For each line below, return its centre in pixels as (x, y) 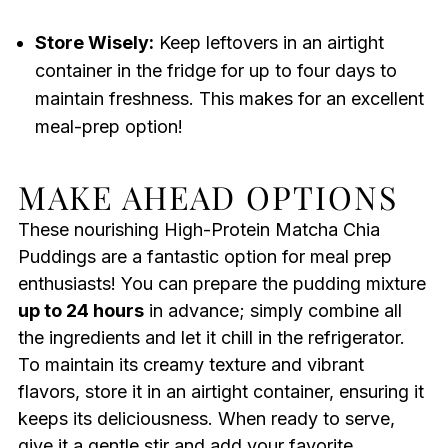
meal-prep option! (108, 127)
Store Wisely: (94, 43)
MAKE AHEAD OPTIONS (207, 197)
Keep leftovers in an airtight (268, 43)
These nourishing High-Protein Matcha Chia (198, 230)
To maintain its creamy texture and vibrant (190, 365)
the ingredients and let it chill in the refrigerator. (211, 338)
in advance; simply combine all (272, 311)
